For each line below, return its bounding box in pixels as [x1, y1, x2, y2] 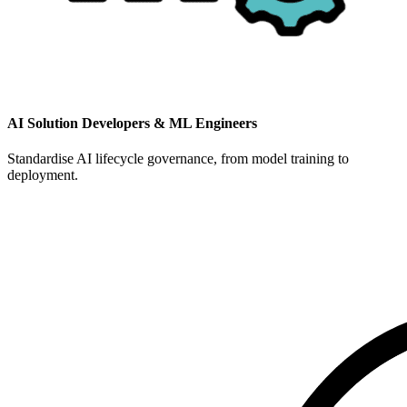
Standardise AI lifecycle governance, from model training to [7, 151, 349, 167]
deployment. [7, 167, 78, 184]
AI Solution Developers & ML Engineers [7, 115, 257, 132]
